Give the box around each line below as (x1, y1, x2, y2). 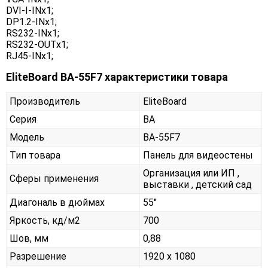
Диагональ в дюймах (10, 196, 105, 208)
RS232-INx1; (6, 27, 59, 39)
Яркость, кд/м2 (10, 214, 80, 226)
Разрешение (10, 250, 66, 262)
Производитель (10, 95, 80, 107)
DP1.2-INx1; (6, 16, 57, 28)
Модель (10, 131, 44, 143)
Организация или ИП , (143, 167, 239, 179)
